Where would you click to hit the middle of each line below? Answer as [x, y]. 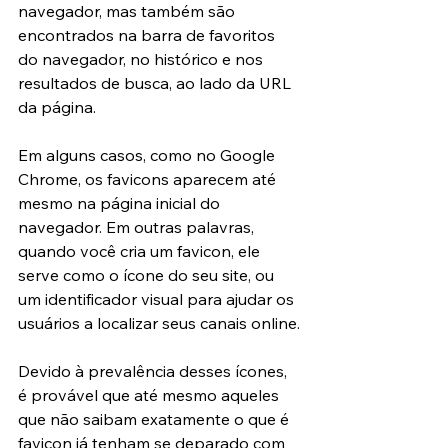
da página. [57, 107]
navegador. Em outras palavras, [138, 227]
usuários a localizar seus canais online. [159, 323]
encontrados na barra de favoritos [148, 35]
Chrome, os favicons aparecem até [149, 179]
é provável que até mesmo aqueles [150, 395]
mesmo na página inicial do [121, 203]
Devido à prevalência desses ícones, [154, 371]
